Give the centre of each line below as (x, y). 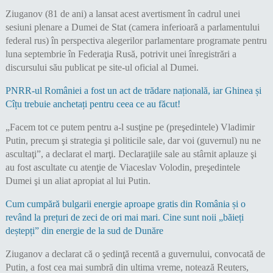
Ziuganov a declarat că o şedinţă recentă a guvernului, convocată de (135, 254)
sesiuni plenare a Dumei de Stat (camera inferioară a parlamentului (132, 27)
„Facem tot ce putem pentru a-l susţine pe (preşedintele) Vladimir (130, 127)
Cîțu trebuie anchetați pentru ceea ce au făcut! (93, 104)
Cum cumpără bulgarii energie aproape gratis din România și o (125, 204)
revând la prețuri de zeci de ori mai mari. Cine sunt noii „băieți (124, 218)
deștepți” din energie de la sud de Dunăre (84, 231)
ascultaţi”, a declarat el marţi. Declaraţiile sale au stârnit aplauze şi (131, 154)
